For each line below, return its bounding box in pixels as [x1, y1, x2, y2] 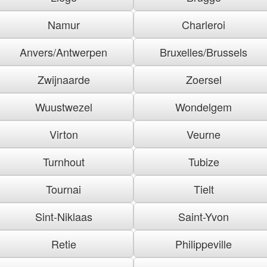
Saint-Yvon [178, 208, 229, 224]
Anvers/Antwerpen [20, 44, 107, 60]
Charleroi [182, 16, 225, 32]
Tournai [46, 181, 81, 197]
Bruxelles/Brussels [160, 44, 247, 60]
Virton [49, 126, 78, 142]
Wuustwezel [35, 98, 92, 114]
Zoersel [185, 71, 222, 87]
